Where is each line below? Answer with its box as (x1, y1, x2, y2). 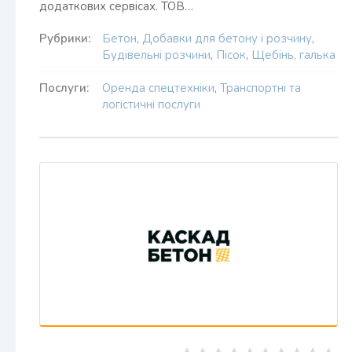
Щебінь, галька (251, 47, 335, 63)
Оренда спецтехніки (102, 80, 214, 96)
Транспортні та (220, 80, 301, 96)
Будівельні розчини (102, 47, 211, 63)
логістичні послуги (102, 97, 200, 112)
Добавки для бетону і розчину (142, 31, 312, 46)
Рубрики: (39, 31, 90, 46)
